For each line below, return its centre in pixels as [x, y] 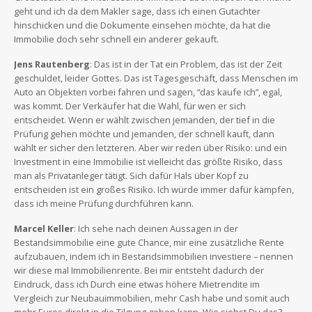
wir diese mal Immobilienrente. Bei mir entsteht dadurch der [139, 270]
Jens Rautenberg [52, 64]
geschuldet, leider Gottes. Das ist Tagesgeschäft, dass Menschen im [156, 78]
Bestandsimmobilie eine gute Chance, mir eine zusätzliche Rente [149, 242]
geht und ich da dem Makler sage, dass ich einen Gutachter [137, 11]
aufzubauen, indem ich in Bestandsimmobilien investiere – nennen [154, 256]
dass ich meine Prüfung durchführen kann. [104, 203]
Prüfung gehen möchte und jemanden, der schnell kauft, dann [144, 133]
